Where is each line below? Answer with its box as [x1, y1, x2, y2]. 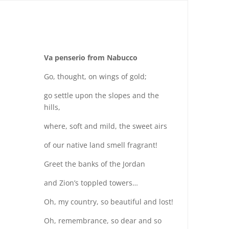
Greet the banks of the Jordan [44, 159, 146, 169]
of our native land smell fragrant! [44, 140, 158, 150]
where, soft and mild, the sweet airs [44, 121, 168, 131]
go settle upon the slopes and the [44, 90, 159, 100]
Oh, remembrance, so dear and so [44, 216, 162, 225]
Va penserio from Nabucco [44, 53, 138, 62]
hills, [44, 102, 61, 112]
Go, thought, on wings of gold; [44, 72, 147, 81]
